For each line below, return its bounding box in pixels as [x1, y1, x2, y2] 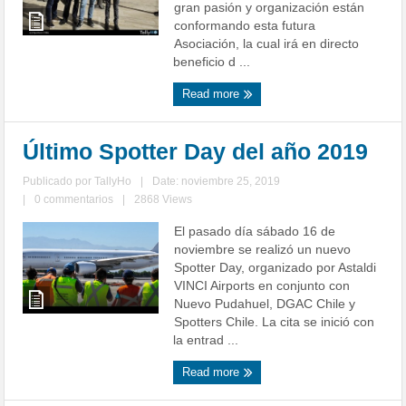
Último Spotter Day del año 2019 [23, 139, 369, 165]
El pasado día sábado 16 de [174, 224, 336, 239]
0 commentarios [34, 193, 114, 207]
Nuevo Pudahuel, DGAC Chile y [174, 296, 356, 312]
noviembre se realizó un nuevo [174, 242, 352, 257]
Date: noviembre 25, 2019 [152, 175, 281, 188]
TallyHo [94, 175, 132, 188]
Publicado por [23, 175, 95, 188]
